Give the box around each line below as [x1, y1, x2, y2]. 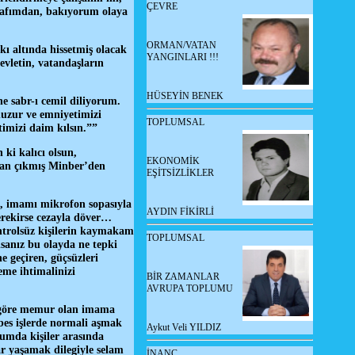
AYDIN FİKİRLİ [147, 206, 214, 217]
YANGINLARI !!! [147, 52, 219, 63]
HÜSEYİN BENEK [147, 90, 223, 101]
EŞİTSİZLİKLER [147, 167, 214, 178]
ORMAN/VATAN [147, 40, 216, 51]
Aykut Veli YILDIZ [147, 322, 221, 333]
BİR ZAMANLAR [147, 271, 219, 282]
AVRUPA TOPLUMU [147, 283, 233, 294]
